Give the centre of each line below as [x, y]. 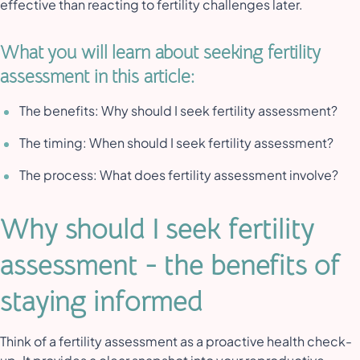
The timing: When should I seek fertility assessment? [178, 143]
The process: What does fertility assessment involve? [181, 175]
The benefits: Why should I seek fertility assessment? [180, 111]
